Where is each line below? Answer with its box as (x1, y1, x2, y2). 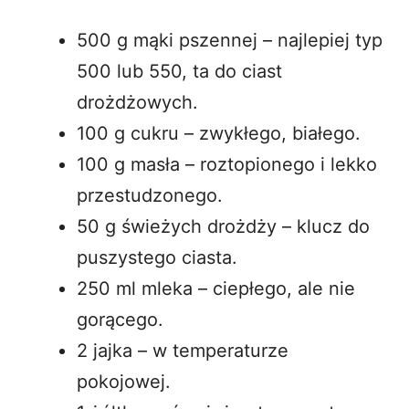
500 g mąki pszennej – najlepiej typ (77, 28, 383, 51)
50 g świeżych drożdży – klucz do (77, 215, 370, 237)
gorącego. (77, 308, 163, 330)
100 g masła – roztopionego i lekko (77, 152, 377, 175)
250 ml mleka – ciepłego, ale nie (77, 277, 355, 299)
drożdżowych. (77, 90, 198, 113)
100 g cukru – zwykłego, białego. (77, 121, 361, 144)
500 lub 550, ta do (77, 59, 242, 82)
